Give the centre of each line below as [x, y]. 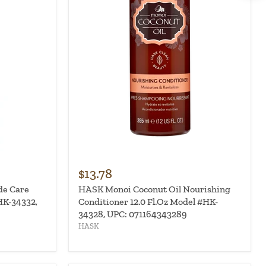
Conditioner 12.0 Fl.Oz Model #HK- [148, 202]
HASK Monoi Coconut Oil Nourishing [154, 189]
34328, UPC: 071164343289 [132, 214]
